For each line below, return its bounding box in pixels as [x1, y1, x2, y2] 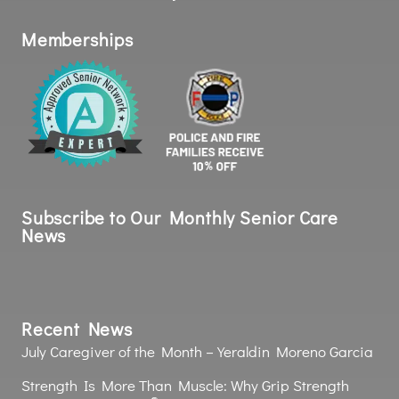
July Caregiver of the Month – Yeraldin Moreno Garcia [21, 340, 373, 362]
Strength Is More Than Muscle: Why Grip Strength [21, 374, 349, 395]
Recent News [21, 316, 133, 340]
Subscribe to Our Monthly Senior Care [21, 205, 338, 229]
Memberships [21, 27, 134, 51]
